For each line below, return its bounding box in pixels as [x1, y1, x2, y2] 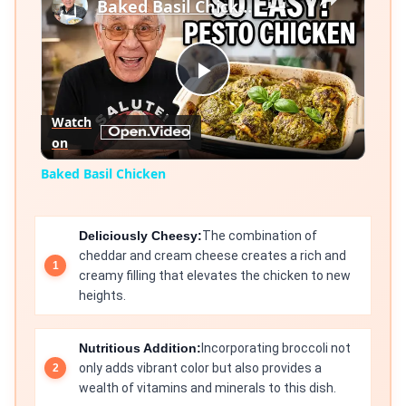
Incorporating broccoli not [201, 341, 351, 356]
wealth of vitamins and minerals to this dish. [79, 381, 336, 396]
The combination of [202, 228, 317, 244]
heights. [79, 288, 126, 304]
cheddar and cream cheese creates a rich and [79, 248, 346, 264]
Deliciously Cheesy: [79, 228, 202, 244]
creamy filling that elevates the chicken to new [79, 268, 351, 284]
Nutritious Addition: [79, 341, 201, 356]
